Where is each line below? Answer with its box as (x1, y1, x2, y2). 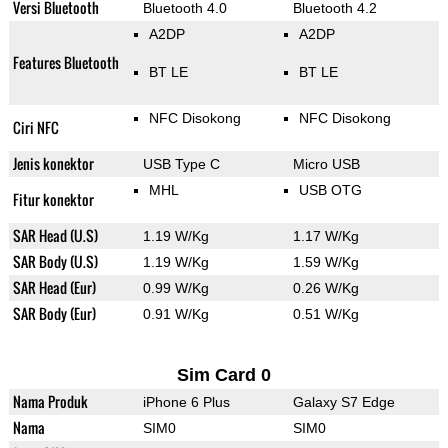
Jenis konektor (12, 153, 94, 175)
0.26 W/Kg (292, 280, 359, 297)
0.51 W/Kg (292, 306, 359, 323)
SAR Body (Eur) (12, 303, 96, 325)
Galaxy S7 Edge (292, 394, 395, 411)
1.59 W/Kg (292, 254, 359, 271)
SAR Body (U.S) (12, 251, 98, 273)
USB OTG (298, 182, 362, 199)
